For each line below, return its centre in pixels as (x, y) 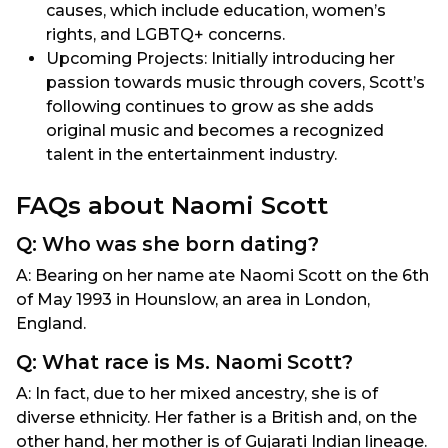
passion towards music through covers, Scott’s (235, 83)
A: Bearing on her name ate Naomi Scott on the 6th (222, 276)
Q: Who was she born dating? (167, 244)
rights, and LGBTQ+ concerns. (165, 35)
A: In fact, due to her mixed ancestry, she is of (197, 394)
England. (51, 324)
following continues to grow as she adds (210, 107)
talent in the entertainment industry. (191, 155)
